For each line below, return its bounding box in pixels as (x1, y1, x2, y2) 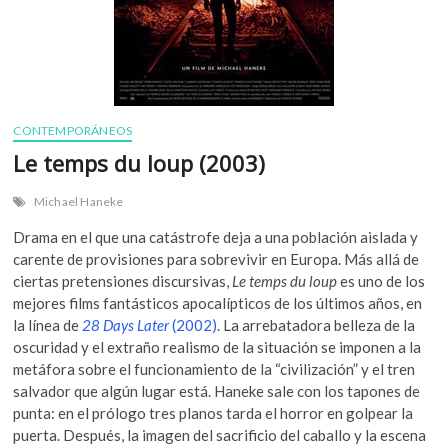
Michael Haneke (33, 193, 124, 209)
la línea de (13, 315, 83, 334)
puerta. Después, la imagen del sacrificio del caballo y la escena (13, 425, 427, 444)
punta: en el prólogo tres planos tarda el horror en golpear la (13, 403, 414, 422)
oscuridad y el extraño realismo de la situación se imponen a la (13, 337, 422, 356)
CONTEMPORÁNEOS (13, 122, 133, 138)
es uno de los (337, 271, 426, 290)
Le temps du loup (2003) (13, 147, 266, 178)
